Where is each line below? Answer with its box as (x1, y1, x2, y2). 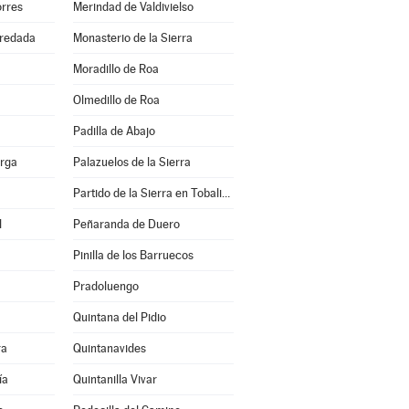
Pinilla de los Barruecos (72, 248, 194, 262)
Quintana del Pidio (72, 310, 166, 324)
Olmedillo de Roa (72, 93, 160, 107)
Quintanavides (72, 341, 146, 355)
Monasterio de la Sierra (72, 31, 193, 45)
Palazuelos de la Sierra (72, 155, 191, 169)
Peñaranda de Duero (72, 217, 180, 231)
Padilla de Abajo (72, 124, 155, 138)
